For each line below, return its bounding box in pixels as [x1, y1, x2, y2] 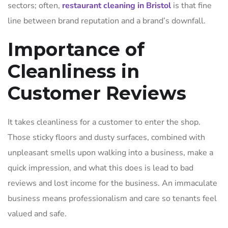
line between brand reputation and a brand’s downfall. [8, 15, 206, 26]
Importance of [8, 38, 145, 61]
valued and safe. [8, 208, 69, 219]
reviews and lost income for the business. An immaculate [8, 178, 217, 189]
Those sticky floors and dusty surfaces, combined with [8, 132, 205, 143]
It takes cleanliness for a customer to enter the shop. [8, 117, 201, 128]
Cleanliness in [8, 60, 139, 82]
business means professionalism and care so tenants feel [8, 193, 217, 204]
